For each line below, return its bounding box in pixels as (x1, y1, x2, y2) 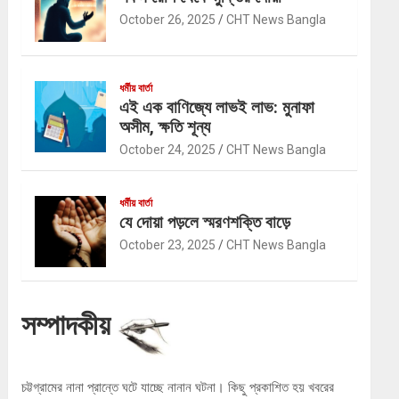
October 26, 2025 (119, 12, 216, 28)
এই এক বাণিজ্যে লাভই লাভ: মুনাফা (119, 97, 315, 118)
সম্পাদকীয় (21, 308, 118, 343)
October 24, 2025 (119, 142, 216, 158)
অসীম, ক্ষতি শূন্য (119, 117, 211, 138)
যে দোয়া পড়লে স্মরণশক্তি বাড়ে (119, 212, 291, 233)
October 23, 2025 (119, 238, 216, 253)
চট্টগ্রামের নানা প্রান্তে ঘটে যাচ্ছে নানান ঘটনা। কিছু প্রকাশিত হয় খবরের (21, 379, 335, 396)
